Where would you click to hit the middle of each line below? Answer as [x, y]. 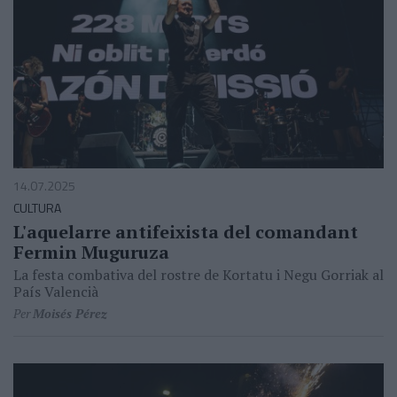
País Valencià [56, 292]
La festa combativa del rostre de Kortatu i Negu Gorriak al [198, 275]
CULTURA [37, 208]
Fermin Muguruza [91, 253]
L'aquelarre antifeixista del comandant [186, 232]
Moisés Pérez [70, 314]
